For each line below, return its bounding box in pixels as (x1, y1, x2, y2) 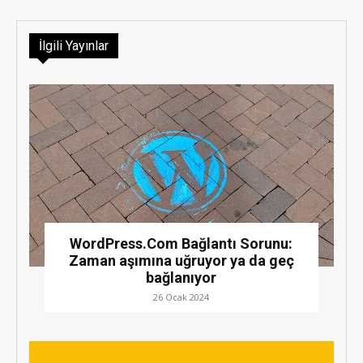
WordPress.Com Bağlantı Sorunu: (70, 235, 293, 253)
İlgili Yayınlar (39, 37, 109, 53)
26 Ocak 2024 (153, 291, 210, 304)
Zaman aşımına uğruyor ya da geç (68, 252, 294, 270)
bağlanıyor (146, 269, 217, 287)
